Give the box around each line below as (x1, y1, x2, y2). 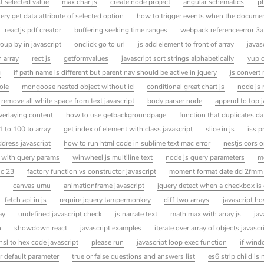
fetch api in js (5, 194, 47, 204)
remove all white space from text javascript (1, 95, 135, 105)
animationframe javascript (64, 180, 145, 190)
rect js (32, 53, 51, 63)
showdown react (14, 223, 68, 233)
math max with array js (170, 209, 242, 219)
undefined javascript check (18, 209, 102, 219)
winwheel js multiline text (72, 152, 153, 162)
